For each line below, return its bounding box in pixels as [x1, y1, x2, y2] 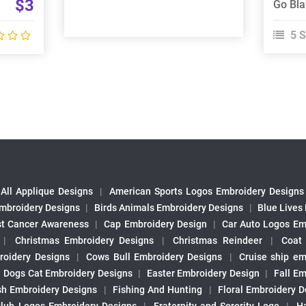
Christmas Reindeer [173, 234, 262, 246]
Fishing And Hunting [112, 283, 203, 295]
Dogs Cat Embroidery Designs [3, 267, 133, 279]
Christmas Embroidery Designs [14, 234, 154, 246]
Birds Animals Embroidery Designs [94, 201, 244, 213]
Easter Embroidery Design [146, 267, 260, 279]
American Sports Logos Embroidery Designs [109, 185, 304, 197]
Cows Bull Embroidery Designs [86, 251, 223, 262]
